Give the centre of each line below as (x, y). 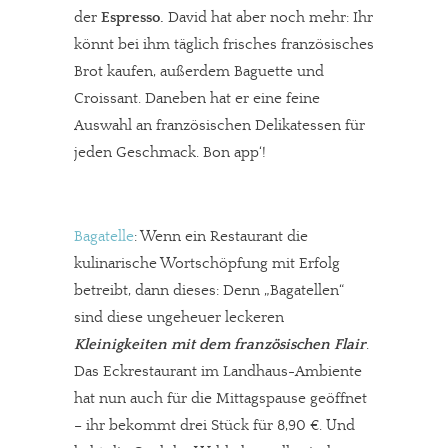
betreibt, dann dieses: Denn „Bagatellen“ (209, 290)
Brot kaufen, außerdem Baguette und (199, 71)
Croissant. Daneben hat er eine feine (197, 98)
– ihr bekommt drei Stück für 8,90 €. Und (214, 425)
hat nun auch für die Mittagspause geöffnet (220, 398)
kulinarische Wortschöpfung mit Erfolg (207, 263)
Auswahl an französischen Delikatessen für (219, 125)
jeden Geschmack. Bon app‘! (170, 152)
